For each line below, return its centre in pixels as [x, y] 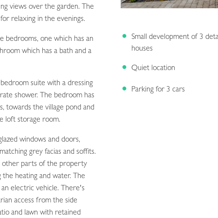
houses [142, 49]
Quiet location [153, 68]
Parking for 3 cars [158, 90]
